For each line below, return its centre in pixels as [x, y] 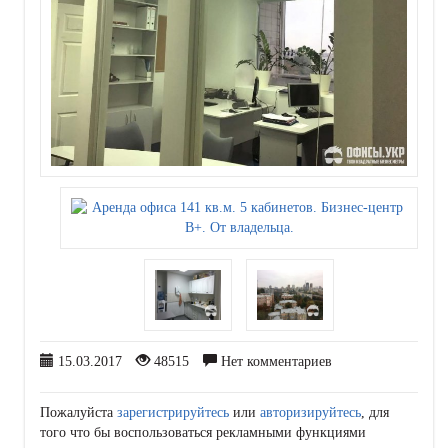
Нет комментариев [274, 362]
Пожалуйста [78, 413]
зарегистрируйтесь [173, 413]
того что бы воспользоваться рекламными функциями [203, 433]
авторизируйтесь [310, 413]
